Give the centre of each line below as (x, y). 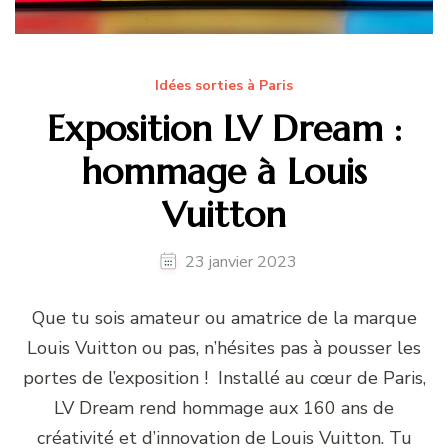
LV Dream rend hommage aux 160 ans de (224, 407)
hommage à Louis (224, 171)
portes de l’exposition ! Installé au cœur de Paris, (224, 377)
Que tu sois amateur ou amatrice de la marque (224, 317)
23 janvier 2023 (240, 261)
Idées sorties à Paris (224, 85)
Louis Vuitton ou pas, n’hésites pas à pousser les (224, 347)
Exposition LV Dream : (224, 128)
